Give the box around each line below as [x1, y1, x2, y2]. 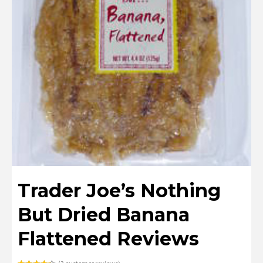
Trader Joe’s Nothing [18, 179, 221, 203]
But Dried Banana [18, 203, 190, 227]
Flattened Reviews [18, 227, 199, 251]
